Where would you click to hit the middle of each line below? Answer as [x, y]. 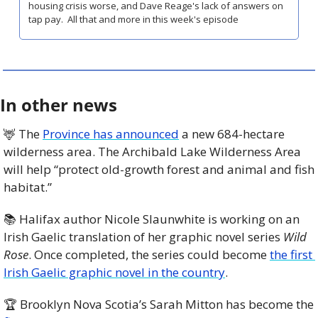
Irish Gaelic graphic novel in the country [114, 273]
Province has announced [111, 134]
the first [291, 255]
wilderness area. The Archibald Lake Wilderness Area [152, 152]
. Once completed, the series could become [149, 255]
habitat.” [29, 187]
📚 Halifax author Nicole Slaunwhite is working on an [152, 219]
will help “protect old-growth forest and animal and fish [159, 170]
